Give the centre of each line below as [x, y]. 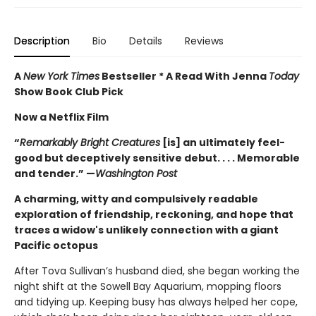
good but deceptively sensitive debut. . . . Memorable [157, 158]
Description [42, 41]
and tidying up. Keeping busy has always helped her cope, [156, 302]
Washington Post [136, 174]
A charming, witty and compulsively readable [136, 199]
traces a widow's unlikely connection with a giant [146, 230]
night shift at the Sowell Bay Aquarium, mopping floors [148, 287]
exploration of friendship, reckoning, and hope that [154, 215]
